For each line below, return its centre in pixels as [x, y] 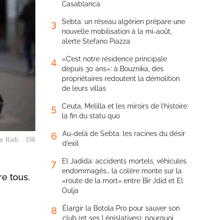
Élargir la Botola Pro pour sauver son [121, 208]
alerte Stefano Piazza [96, 41]
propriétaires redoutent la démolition [121, 79]
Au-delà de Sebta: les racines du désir [124, 134]
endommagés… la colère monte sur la [122, 171]
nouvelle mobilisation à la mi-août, [117, 31]
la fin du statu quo [91, 116]
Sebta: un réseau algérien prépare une [124, 22]
